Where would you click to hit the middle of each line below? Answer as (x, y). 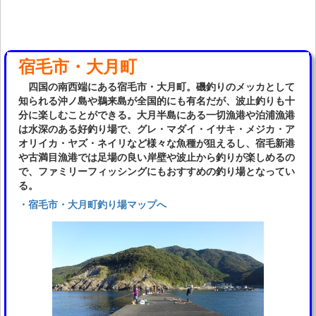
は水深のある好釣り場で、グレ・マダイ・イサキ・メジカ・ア (157, 128)
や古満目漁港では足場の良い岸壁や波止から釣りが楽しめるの (157, 156)
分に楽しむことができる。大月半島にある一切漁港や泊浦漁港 (157, 114)
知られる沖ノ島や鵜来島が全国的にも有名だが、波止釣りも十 (157, 100)
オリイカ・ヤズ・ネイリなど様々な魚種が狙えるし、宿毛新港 (157, 142)
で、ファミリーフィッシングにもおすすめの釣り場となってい (157, 170)
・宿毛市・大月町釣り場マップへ (92, 203)
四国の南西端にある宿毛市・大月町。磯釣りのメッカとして (157, 86)
